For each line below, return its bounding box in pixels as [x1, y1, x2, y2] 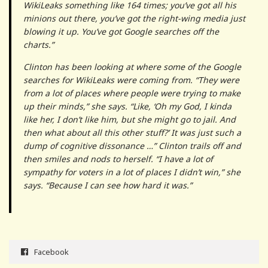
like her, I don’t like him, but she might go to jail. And [23, 114, 236, 126]
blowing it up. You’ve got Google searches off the [23, 26, 219, 38]
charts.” [23, 39, 54, 51]
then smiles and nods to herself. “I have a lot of [23, 153, 213, 165]
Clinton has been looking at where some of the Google [23, 61, 241, 73]
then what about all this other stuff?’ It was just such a [23, 127, 241, 139]
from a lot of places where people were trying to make [23, 87, 240, 99]
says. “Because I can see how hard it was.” [23, 179, 192, 191]
